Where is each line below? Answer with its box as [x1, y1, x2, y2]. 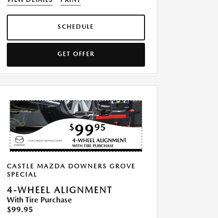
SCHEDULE [57, 23, 94, 30]
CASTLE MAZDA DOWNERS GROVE [7, 163, 136, 170]
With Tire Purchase [7, 195, 72, 205]
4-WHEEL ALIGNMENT [7, 185, 112, 196]
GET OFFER [57, 50, 95, 57]
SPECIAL [7, 171, 37, 179]
